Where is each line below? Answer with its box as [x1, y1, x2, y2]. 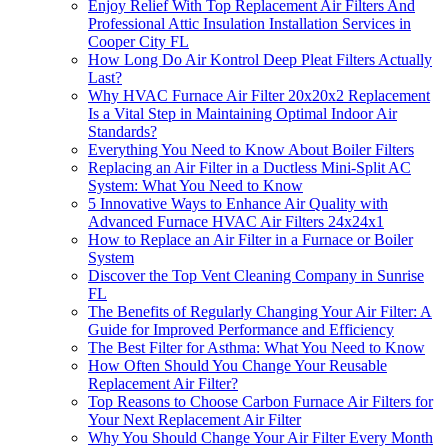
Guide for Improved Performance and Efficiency [88, 321, 394, 339]
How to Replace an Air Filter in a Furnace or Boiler [88, 231, 413, 249]
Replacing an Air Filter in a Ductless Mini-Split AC [88, 159, 411, 177]
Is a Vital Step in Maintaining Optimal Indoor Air [88, 105, 397, 123]
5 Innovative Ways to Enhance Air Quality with [88, 195, 388, 213]
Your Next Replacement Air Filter [88, 411, 301, 429]
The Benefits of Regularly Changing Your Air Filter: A [88, 303, 432, 321]
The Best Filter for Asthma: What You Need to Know [88, 339, 425, 357]
